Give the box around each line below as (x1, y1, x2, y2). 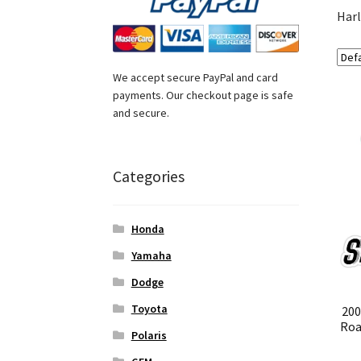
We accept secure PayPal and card (113, 69, 279, 85)
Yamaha (131, 248, 172, 263)
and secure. (113, 105, 170, 120)
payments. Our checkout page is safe (113, 87, 294, 102)
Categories (113, 165, 185, 186)
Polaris (131, 328, 167, 343)
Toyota (131, 301, 168, 317)
